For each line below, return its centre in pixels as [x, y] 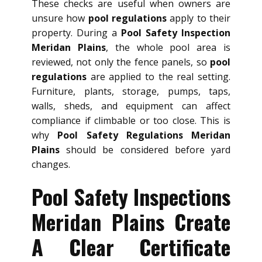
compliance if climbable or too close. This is [131, 121]
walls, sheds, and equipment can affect [131, 106]
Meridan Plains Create [131, 222]
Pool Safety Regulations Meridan [144, 135]
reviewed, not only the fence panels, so [121, 62]
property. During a [76, 33]
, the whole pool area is [168, 48]
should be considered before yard [145, 150]
